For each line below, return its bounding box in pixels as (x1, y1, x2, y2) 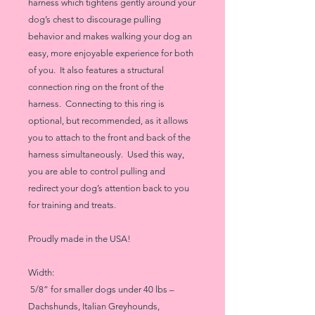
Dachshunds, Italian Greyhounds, (28, 301, 160, 311)
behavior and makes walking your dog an (28, 31, 192, 41)
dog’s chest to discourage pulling (28, 14, 161, 25)
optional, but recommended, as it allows (28, 115, 188, 126)
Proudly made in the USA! (28, 233, 131, 244)
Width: (28, 267, 54, 278)
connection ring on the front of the (28, 82, 164, 92)
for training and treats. (28, 200, 116, 210)
